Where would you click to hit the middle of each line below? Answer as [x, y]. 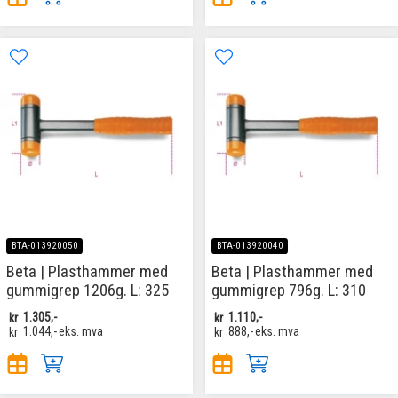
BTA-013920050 [44, 246]
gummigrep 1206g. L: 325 [88, 291]
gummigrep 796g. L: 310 [289, 291]
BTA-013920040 [250, 246]
